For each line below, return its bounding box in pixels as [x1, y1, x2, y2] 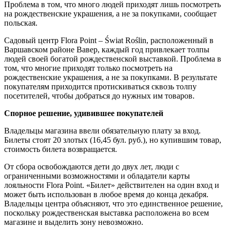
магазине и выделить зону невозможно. [4, 217, 143, 226]
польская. [4, 18, 37, 27]
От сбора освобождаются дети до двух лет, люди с [4, 162, 179, 171]
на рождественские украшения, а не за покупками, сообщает [4, 9, 217, 18]
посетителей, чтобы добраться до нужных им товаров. [4, 91, 195, 100]
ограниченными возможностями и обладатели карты [4, 171, 190, 180]
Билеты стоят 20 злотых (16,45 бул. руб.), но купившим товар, [4, 135, 221, 144]
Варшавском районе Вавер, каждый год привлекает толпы [4, 45, 209, 54]
